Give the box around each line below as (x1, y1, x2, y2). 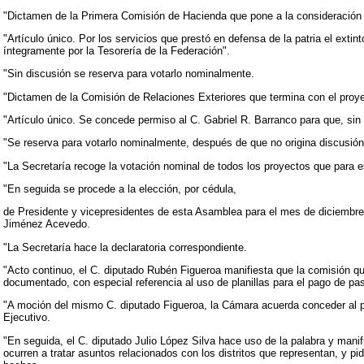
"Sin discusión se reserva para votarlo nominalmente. (3, 67, 254, 80)
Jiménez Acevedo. (3, 218, 90, 231)
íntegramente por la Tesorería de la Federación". (3, 45, 230, 58)
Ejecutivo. (3, 311, 50, 324)
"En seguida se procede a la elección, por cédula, (3, 183, 236, 196)
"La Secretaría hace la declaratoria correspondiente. (3, 240, 247, 253)
